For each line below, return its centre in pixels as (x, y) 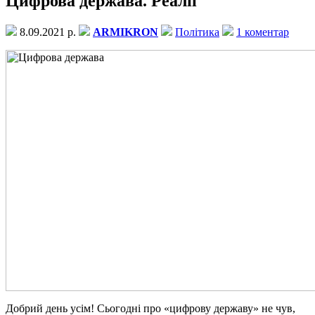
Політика (197, 32)
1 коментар (263, 32)
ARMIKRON (126, 32)
